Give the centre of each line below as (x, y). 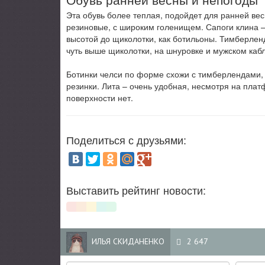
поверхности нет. (100, 97)
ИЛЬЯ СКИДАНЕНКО (128, 241)
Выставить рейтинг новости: (136, 190)
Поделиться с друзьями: (126, 139)
